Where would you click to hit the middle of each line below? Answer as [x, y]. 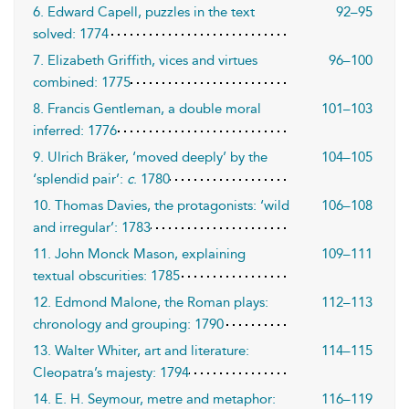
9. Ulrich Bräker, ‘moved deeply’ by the [150, 157]
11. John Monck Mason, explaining [139, 254]
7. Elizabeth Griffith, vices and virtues [145, 60]
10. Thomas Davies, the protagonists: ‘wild [161, 205]
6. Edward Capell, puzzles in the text [144, 12]
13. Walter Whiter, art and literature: [141, 351]
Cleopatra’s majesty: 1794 [111, 372]
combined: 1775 [82, 82]
